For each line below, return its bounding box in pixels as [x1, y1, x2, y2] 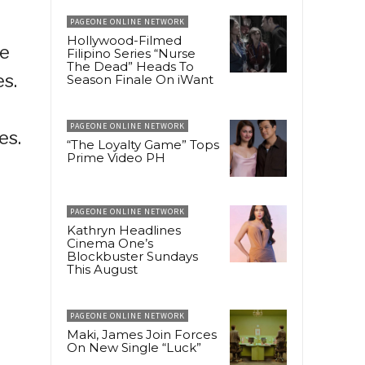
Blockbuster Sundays [67, 248, 198, 265]
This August [67, 262, 138, 278]
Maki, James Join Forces [67, 327, 217, 343]
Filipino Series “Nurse [67, 46, 196, 62]
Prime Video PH [67, 150, 165, 166]
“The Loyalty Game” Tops [67, 137, 219, 153]
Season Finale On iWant [67, 72, 213, 88]
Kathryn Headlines [67, 222, 181, 239]
